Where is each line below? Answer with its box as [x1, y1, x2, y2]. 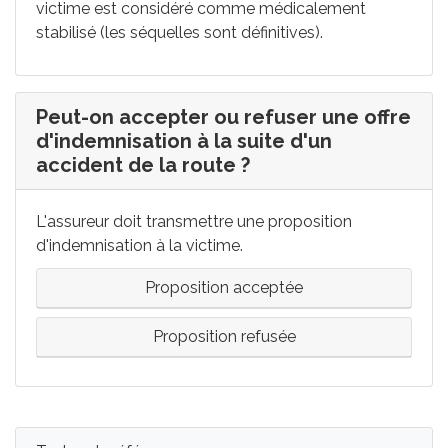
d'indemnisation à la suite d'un [36, 129, 332, 153]
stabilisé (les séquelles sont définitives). [36, 23, 323, 42]
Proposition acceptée [145, 278, 303, 297]
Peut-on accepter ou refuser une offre [36, 105, 411, 129]
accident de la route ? [36, 153, 250, 177]
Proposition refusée [152, 327, 296, 346]
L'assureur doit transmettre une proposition [36, 212, 352, 231]
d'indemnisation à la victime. [36, 236, 243, 255]
